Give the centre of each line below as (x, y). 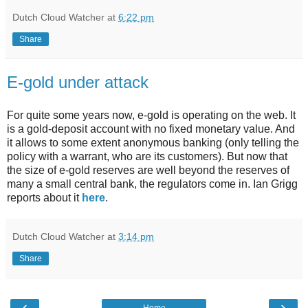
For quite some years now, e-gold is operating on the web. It (151, 115)
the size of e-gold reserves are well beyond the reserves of (148, 170)
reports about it (44, 197)
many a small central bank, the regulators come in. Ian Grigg (152, 184)
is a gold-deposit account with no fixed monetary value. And (151, 129)
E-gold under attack (78, 82)
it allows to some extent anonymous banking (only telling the (153, 142)
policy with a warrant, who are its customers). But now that (147, 156)
